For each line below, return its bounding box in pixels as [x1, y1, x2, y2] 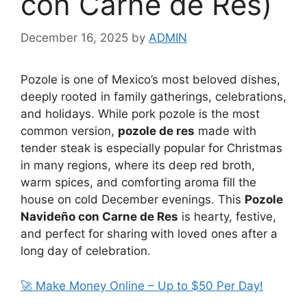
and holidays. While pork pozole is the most [21, 107, 260, 121]
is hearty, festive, [178, 210, 276, 223]
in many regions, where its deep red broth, [21, 158, 255, 172]
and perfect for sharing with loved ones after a [21, 227, 278, 241]
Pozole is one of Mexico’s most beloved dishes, [21, 73, 280, 86]
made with [195, 124, 256, 138]
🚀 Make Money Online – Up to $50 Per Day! [21, 278, 263, 293]
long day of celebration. [21, 244, 151, 258]
